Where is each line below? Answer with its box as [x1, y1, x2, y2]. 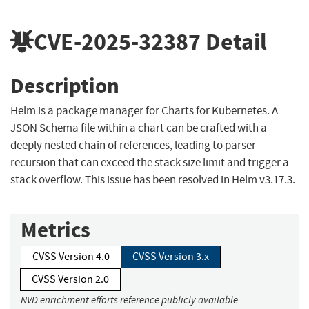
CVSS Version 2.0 [32, 272, 109, 287]
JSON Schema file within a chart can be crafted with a [10, 121, 267, 136]
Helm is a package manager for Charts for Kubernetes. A [10, 103, 278, 119]
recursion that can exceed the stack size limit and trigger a [10, 155, 289, 170]
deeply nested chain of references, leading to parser [10, 138, 256, 153]
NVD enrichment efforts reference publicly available [21, 294, 238, 307]
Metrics [21, 216, 90, 245]
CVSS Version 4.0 [32, 250, 110, 264]
